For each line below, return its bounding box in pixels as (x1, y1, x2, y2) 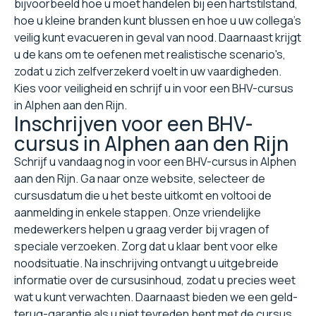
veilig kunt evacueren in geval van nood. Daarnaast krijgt (14, 30, 301, 46)
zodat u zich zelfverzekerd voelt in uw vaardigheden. (14, 63, 281, 80)
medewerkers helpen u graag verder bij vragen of (14, 221, 269, 238)
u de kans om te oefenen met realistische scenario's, (14, 47, 286, 63)
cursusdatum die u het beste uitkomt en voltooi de (14, 188, 272, 204)
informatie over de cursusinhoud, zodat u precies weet (14, 272, 296, 288)
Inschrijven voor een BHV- (14, 110, 253, 138)
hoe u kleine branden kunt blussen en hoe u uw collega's (14, 13, 301, 29)
